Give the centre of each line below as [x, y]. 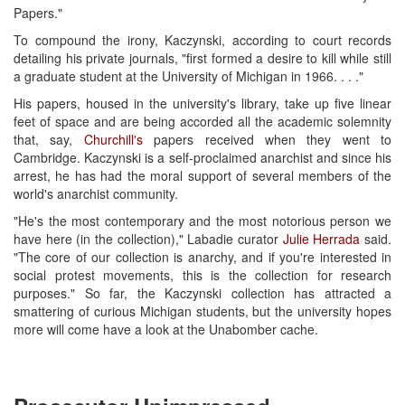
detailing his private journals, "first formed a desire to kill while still [202, 57]
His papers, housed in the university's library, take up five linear [202, 103]
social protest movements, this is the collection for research [202, 274]
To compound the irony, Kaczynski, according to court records [202, 39]
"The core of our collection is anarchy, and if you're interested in [202, 256]
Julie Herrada [321, 238]
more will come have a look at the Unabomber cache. [166, 329]
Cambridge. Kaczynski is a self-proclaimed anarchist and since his [202, 157]
